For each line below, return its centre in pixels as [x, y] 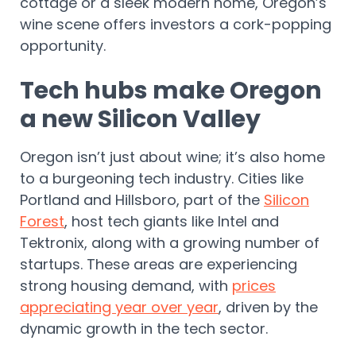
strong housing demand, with [126, 286]
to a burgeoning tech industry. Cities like [162, 179]
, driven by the [268, 308]
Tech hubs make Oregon [171, 91]
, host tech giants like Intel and [172, 222]
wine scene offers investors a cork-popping [176, 25]
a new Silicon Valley [143, 120]
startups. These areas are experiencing [159, 265]
